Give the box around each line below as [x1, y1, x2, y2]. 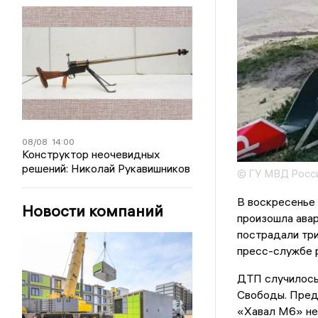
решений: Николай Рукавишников [22, 161, 191, 175]
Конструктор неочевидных [22, 147, 160, 161]
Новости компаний [22, 201, 164, 221]
